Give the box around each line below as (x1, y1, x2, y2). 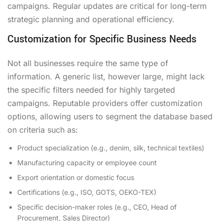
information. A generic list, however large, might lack (7, 71, 205, 81)
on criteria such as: (7, 124, 78, 135)
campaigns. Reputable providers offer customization (7, 98, 202, 108)
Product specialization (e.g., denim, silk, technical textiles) (17, 143, 204, 152)
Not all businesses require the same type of (7, 58, 168, 68)
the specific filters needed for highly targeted (7, 84, 175, 95)
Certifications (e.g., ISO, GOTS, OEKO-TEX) (17, 187, 156, 196)
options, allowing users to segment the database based (7, 111, 213, 121)
